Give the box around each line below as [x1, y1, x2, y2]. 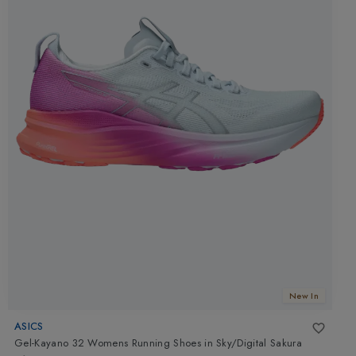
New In [289, 289, 319, 302]
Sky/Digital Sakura [216, 335, 302, 351]
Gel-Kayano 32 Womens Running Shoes [14, 335, 201, 351]
